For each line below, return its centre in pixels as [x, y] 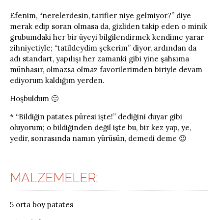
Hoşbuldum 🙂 [34, 98]
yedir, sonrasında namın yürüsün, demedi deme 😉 [98, 138]
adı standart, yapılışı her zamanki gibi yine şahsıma [99, 58]
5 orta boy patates [41, 204]
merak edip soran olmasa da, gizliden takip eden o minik [109, 26]
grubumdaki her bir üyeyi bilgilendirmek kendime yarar [107, 37]
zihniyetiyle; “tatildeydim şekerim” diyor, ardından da [103, 48]
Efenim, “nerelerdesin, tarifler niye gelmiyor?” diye [100, 15]
